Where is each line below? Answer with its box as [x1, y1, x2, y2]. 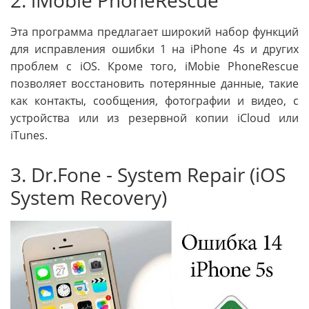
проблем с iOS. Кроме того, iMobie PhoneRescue [10, 58, 299, 74]
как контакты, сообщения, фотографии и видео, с [10, 92, 299, 108]
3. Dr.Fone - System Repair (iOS [10, 161, 286, 188]
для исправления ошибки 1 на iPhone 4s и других [10, 41, 299, 57]
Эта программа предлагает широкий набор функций [10, 23, 299, 39]
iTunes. [10, 127, 48, 143]
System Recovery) [10, 183, 167, 210]
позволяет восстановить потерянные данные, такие [10, 75, 299, 91]
